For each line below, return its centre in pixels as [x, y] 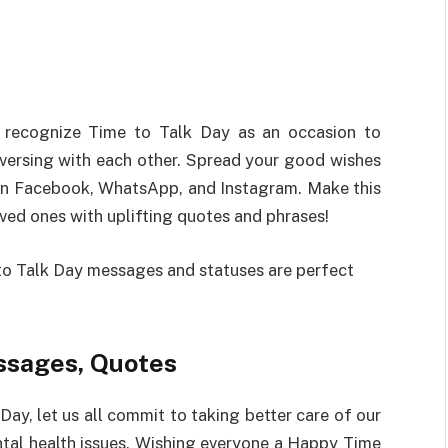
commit [136, 414]
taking [216, 414]
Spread [213, 160]
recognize [42, 132]
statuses [231, 269]
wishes [353, 160]
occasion [322, 132]
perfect [325, 269]
